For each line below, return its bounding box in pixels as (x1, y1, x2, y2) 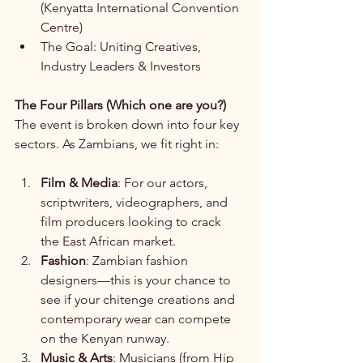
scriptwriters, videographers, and (41, 194, 231, 210)
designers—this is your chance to (41, 271, 234, 288)
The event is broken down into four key (15, 116, 242, 132)
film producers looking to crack (41, 213, 224, 229)
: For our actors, (117, 174, 211, 190)
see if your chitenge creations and (41, 291, 238, 307)
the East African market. (41, 233, 176, 249)
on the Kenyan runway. (41, 330, 169, 346)
